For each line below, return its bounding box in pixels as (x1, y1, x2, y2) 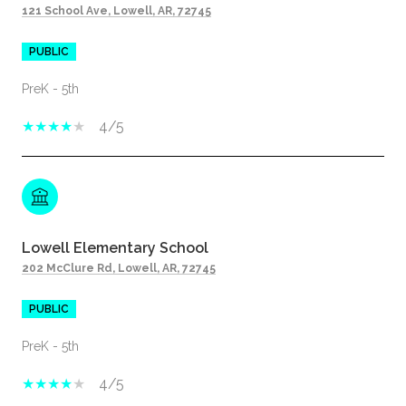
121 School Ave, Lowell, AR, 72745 (22, 4, 211, 17)
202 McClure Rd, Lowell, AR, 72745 (22, 261, 216, 275)
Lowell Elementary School (22, 238, 208, 256)
